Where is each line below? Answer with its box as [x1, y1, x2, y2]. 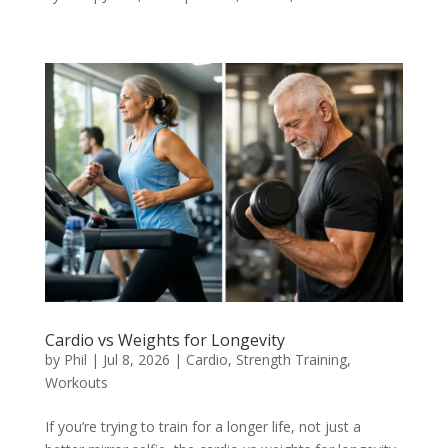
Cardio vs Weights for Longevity [44, 328, 285, 351]
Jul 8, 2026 [102, 349, 170, 369]
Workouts [44, 372, 108, 392]
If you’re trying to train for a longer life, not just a [44, 416, 361, 436]
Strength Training [235, 349, 347, 369]
